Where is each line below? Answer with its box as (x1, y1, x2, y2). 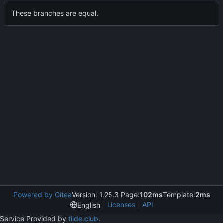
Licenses (107, 200, 135, 209)
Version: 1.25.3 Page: (71, 190, 140, 199)
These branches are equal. (11, 8, 98, 17)
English (77, 200, 100, 209)
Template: (162, 190, 195, 199)
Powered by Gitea (13, 190, 72, 199)
